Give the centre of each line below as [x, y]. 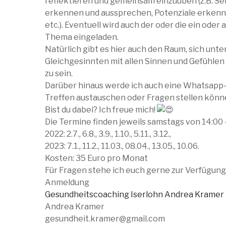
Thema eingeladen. [82, 37]
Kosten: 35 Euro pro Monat [96, 158]
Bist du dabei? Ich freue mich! [101, 110]
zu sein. [59, 74]
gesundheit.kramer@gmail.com [105, 219]
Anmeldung [67, 183]
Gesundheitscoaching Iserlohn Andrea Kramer [134, 195]
